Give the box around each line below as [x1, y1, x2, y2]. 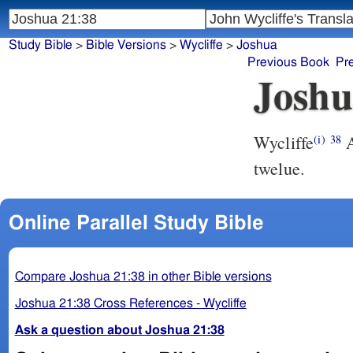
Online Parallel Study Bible [8, 213, 264, 233]
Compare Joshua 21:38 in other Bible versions [14, 269, 272, 283]
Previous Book [247, 56, 330, 69]
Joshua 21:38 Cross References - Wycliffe [14, 296, 247, 310]
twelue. [254, 157, 306, 180]
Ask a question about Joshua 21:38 [14, 323, 225, 336]
